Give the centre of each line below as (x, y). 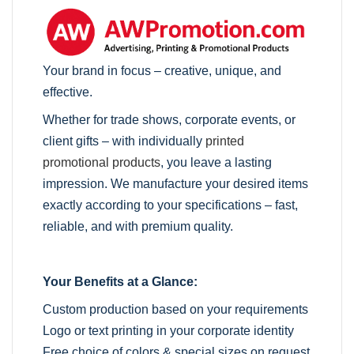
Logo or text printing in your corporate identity (169, 331)
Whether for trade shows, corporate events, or (169, 120)
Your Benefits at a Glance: (121, 282)
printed (225, 141)
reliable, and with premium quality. (138, 227)
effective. (68, 92)
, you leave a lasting (217, 163)
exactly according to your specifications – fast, (171, 205)
